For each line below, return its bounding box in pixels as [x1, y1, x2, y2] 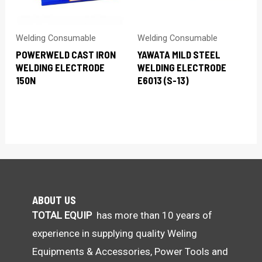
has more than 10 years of [92, 209, 212, 221]
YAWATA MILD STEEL [137, 49, 220, 61]
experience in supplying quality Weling [32, 227, 197, 239]
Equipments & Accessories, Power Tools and [32, 245, 228, 257]
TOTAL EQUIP [32, 209, 92, 221]
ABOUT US [32, 193, 76, 206]
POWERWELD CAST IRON [16, 49, 116, 61]
